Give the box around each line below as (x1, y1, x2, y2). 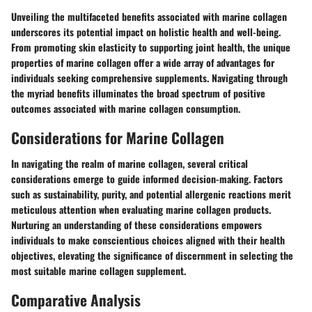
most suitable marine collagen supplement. (11, 263, 186, 279)
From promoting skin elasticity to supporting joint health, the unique (11, 39, 290, 54)
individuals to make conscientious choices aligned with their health (11, 233, 285, 248)
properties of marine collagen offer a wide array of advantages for (11, 54, 274, 70)
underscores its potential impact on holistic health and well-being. (11, 24, 281, 39)
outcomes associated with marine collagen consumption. (11, 100, 240, 116)
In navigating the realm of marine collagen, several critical (11, 156, 248, 171)
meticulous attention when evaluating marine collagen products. (11, 202, 271, 217)
